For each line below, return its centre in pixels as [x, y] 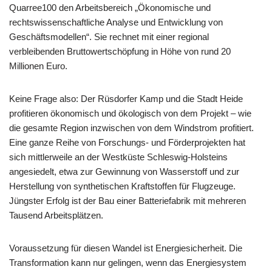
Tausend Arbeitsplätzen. [56, 215]
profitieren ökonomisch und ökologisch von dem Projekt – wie [130, 113]
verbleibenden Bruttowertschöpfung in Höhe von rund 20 [120, 51]
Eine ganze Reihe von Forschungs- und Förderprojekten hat [127, 142]
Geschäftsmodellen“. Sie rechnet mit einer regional [109, 37]
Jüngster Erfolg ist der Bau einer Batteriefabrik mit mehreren [127, 201]
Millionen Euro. [38, 66]
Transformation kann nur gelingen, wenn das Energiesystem [128, 263]
